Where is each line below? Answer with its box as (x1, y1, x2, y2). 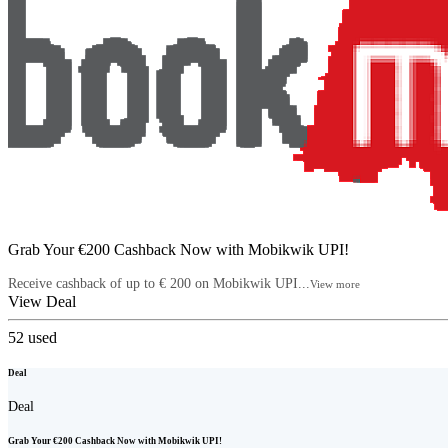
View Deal (8, 292, 76, 310)
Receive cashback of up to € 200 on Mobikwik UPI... (8, 275, 310, 291)
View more (310, 277, 360, 290)
